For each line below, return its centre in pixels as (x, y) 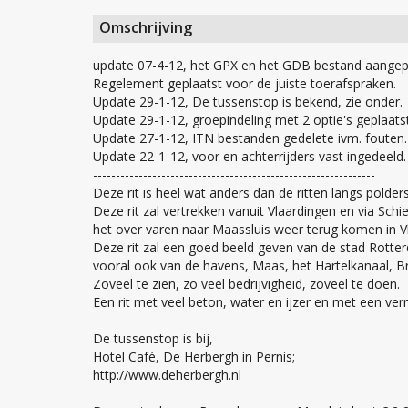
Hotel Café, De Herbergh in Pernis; (194, 357)
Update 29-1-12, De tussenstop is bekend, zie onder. (248, 102)
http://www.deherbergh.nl (167, 375)
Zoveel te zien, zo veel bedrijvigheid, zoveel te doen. (246, 284)
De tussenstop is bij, (153, 339)
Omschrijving (146, 28)
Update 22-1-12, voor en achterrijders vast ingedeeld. (250, 157)
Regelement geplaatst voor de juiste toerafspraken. (245, 84)
